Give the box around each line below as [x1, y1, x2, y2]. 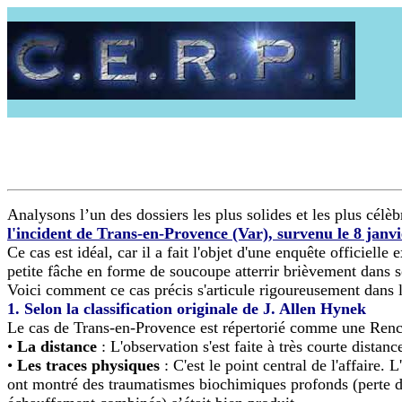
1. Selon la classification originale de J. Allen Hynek [7, 299, 366, 318]
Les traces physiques [17, 355, 160, 374]
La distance [17, 336, 97, 355]
